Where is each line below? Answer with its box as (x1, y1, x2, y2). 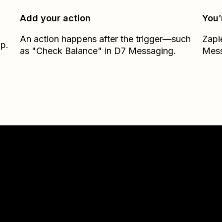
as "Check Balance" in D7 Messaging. (20, 46, 176, 56)
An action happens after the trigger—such (20, 34, 191, 44)
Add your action (20, 13, 91, 23)
